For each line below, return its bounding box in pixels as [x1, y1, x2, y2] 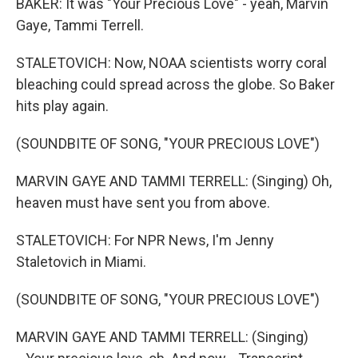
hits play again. [16, 97, 109, 114]
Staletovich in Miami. [16, 253, 146, 270]
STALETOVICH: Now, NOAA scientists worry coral [16, 54, 327, 71]
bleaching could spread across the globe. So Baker [16, 76, 335, 93]
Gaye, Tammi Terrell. [16, 17, 144, 34]
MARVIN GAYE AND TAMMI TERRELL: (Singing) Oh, [16, 173, 332, 189]
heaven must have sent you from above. [16, 194, 270, 211]
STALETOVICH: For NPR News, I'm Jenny [16, 232, 274, 249]
